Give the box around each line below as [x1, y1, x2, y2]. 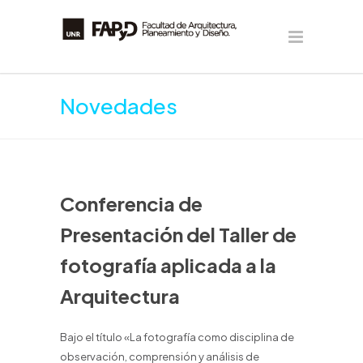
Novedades [60, 92, 177, 119]
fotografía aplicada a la [60, 253, 276, 277]
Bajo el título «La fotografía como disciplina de [60, 331, 294, 344]
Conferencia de [60, 191, 203, 216]
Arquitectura [60, 284, 180, 308]
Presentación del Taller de [60, 222, 297, 246]
